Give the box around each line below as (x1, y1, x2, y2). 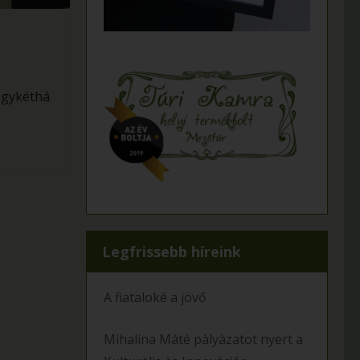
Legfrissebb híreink (102, 242, 241, 262)
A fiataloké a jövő (104, 288, 207, 307)
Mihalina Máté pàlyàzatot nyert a (104, 330, 303, 349)
